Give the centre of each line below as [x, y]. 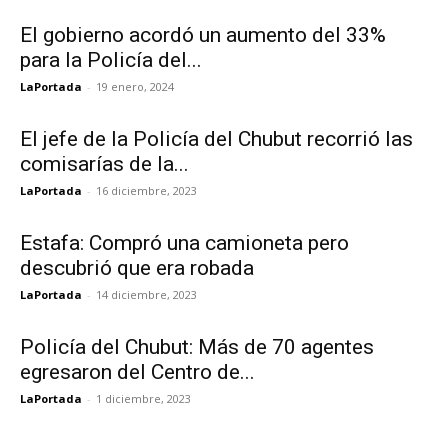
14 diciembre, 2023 [146, 294]
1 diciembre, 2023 [143, 398]
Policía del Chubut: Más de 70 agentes [197, 347]
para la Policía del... [111, 60]
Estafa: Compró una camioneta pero [184, 243]
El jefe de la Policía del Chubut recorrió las [216, 139]
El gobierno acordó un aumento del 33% [203, 35]
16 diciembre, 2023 [146, 190]
